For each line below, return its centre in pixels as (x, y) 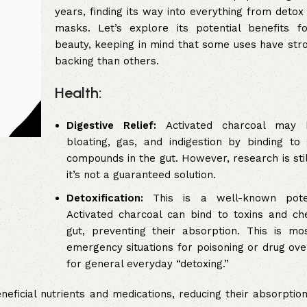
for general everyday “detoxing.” (147, 264)
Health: (78, 93)
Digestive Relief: (111, 126)
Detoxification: (105, 198)
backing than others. (107, 61)
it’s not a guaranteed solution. (141, 175)
